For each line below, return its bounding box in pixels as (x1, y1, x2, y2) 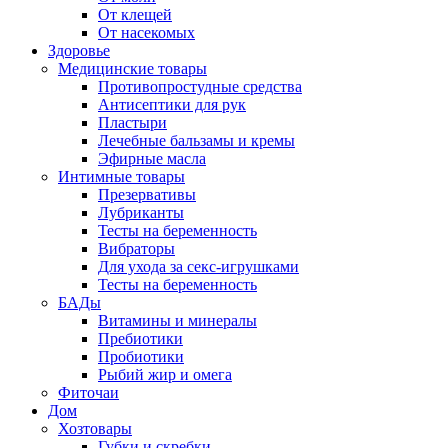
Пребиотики (98, 330, 183, 347)
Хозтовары (58, 420, 132, 437)
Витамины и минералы (98, 312, 257, 329)
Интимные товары (58, 168, 185, 185)
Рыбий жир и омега (98, 366, 232, 383)
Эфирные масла (98, 150, 206, 167)
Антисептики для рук (98, 96, 246, 113)
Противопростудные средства (98, 78, 302, 95)
